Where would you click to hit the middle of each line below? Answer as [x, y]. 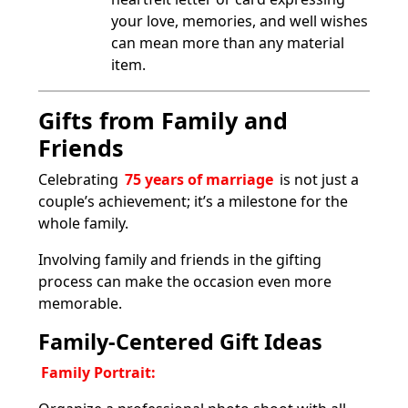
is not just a [319, 179]
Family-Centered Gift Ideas [180, 341]
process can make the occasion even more [185, 281]
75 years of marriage [201, 179]
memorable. [80, 303]
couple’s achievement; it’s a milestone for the [193, 201]
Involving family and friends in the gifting [180, 259]
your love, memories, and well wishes [240, 20]
